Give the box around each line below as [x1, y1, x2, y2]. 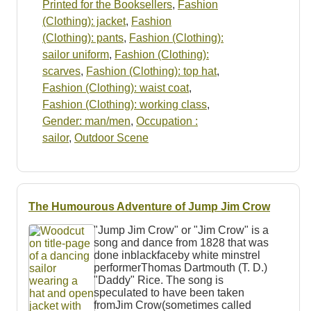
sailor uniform [42, 49, 109, 61]
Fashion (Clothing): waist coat [42, 82, 189, 94]
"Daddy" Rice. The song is [93, 274, 224, 286]
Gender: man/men [42, 115, 131, 128]
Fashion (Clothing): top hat [86, 65, 217, 78]
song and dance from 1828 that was [93, 236, 269, 249]
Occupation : [136, 115, 198, 128]
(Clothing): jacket [42, 15, 126, 28]
